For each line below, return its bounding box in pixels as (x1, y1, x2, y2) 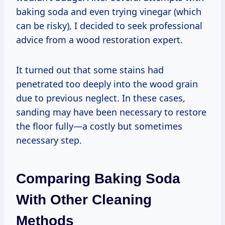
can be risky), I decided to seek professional (16, 19, 202, 32)
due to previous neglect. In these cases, (16, 91, 185, 104)
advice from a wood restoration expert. (16, 33, 183, 46)
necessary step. (16, 134, 82, 146)
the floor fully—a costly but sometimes (16, 120, 182, 132)
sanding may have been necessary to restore (16, 105, 206, 118)
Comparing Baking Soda (16, 170, 180, 186)
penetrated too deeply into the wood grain (16, 77, 198, 90)
